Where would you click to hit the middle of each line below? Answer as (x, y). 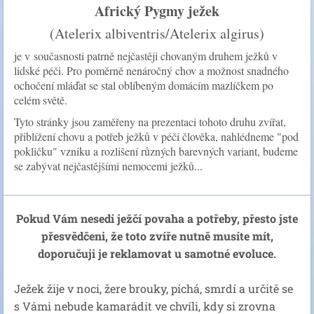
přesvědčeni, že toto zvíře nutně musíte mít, (157, 235)
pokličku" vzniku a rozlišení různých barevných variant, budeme (156, 151)
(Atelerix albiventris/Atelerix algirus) (157, 33)
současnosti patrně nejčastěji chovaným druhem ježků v (156, 55)
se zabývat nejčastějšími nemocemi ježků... (108, 165)
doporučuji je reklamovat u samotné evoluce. (157, 253)
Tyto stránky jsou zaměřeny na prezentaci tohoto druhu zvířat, (150, 121)
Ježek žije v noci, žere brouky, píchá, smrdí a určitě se (153, 288)
